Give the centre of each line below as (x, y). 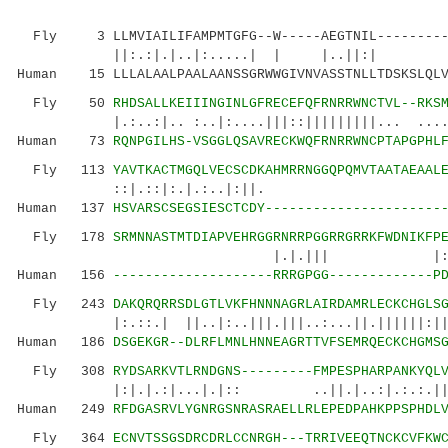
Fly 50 (65, 103)
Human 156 (65, 275)
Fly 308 (65, 371)
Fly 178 (65, 237)
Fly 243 (65, 304)
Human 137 (65, 208)
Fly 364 (65, 438)
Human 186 (65, 342)
